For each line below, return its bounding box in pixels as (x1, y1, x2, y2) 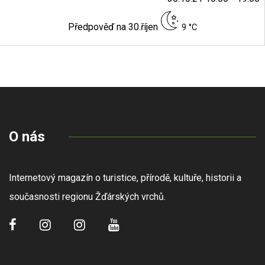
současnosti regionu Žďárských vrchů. (9, 191, 168, 203)
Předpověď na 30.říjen (67, 21, 160, 33)
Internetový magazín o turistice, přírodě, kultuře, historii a (9, 172, 241, 184)
